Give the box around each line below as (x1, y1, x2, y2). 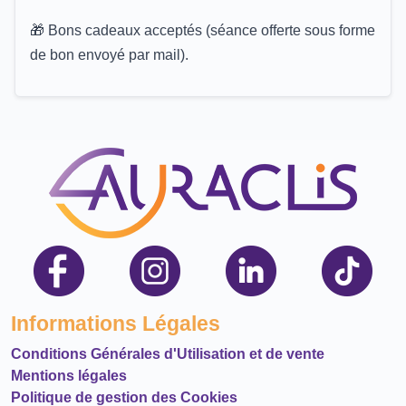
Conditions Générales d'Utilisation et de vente (11, 345, 324, 362)
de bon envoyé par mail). (30, 46, 188, 63)
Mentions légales (11, 367, 127, 383)
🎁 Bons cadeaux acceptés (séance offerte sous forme (30, 22, 375, 38)
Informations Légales (11, 311, 220, 335)
